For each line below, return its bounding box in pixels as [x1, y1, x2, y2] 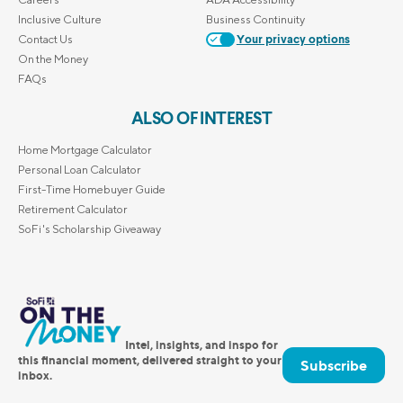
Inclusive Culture [18, 12, 102, 26]
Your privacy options [236, 33, 350, 46]
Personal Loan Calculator [18, 162, 141, 176]
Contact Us [18, 31, 73, 46]
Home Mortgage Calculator [18, 142, 152, 157]
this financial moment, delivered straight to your [18, 352, 282, 367]
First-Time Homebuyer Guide [18, 182, 166, 196]
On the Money [18, 51, 88, 66]
